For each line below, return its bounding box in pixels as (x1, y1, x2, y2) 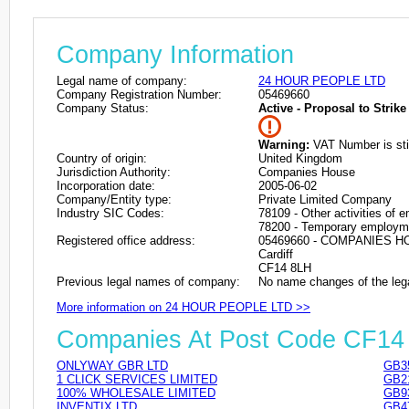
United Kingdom (258, 151, 342, 165)
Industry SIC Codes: (57, 205, 164, 220)
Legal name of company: (57, 73, 187, 88)
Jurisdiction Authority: (57, 164, 171, 179)
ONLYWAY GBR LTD (57, 359, 168, 373)
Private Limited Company (258, 192, 392, 206)
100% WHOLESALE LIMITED (57, 386, 215, 401)
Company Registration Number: (57, 87, 222, 101)
